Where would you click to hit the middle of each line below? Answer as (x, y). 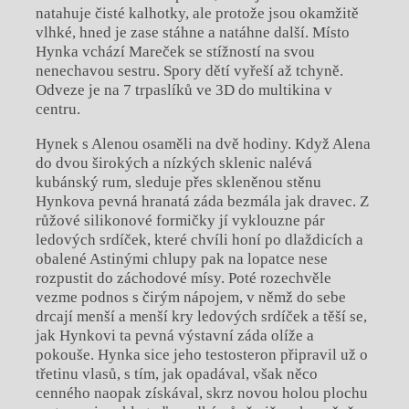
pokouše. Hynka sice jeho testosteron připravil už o (201, 355)
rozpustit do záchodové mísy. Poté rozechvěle (183, 278)
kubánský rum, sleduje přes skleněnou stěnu (178, 183)
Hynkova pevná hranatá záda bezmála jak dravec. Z (202, 202)
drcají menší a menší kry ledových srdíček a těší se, (201, 317)
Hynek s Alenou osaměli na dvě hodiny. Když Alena (203, 144)
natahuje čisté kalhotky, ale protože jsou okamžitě (197, 14)
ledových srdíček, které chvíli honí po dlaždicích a (199, 240)
